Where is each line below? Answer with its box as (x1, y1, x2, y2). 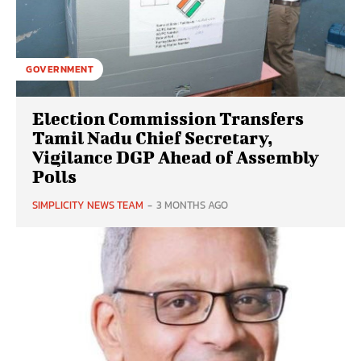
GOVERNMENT (26, 62, 93, 77)
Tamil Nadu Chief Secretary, (32, 127, 272, 148)
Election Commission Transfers (32, 108, 304, 129)
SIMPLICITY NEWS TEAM (32, 197, 143, 214)
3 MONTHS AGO (156, 197, 228, 214)
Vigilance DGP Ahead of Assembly (32, 147, 319, 168)
